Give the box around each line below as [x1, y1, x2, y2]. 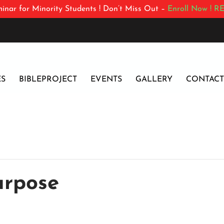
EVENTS [90, 75, 122, 83]
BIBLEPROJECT [19, 75, 77, 83]
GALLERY [135, 75, 173, 83]
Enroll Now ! [167, 5, 211, 13]
